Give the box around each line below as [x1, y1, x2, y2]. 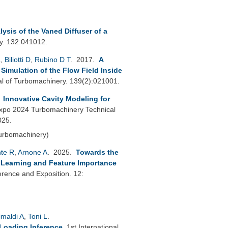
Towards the [76, 148, 119, 156]
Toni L [28, 212, 47, 220]
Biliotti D [5, 55, 31, 64]
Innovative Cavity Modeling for [3, 94, 110, 103]
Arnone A [18, 148, 47, 156]
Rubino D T [35, 55, 70, 64]
